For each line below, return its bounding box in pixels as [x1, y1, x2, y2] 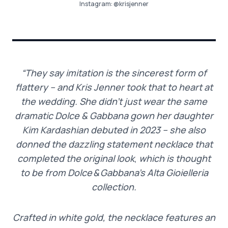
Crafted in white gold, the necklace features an [13, 211, 215, 223]
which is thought [139, 152, 211, 164]
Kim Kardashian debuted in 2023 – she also [22, 123, 206, 136]
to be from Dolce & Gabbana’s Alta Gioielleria [20, 166, 208, 179]
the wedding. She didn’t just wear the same [21, 95, 207, 107]
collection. [92, 180, 136, 193]
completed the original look [17, 152, 134, 164]
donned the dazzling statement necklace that [15, 137, 213, 150]
